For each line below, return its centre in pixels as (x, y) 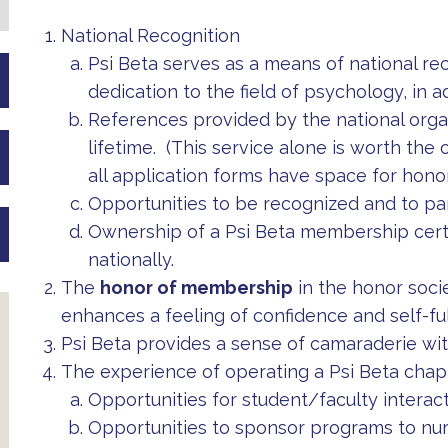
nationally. (130, 259)
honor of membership (196, 287)
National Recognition (150, 35)
